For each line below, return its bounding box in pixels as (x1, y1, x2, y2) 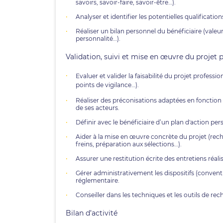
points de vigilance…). (76, 81, 139, 89)
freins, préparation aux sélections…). (76, 140, 182, 148)
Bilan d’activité (66, 209, 119, 218)
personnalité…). (76, 35, 120, 42)
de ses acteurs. (76, 104, 119, 111)
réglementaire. (76, 177, 119, 184)
